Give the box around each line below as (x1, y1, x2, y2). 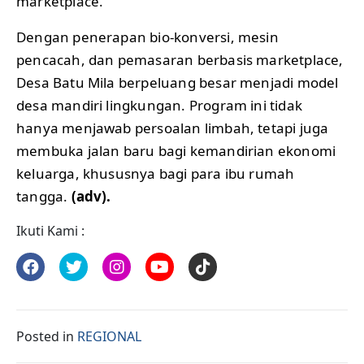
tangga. (16, 187, 71, 206)
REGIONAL (77, 327, 141, 346)
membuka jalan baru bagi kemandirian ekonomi (16, 141, 336, 161)
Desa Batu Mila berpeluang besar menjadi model (16, 73, 339, 93)
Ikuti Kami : (16, 222, 84, 240)
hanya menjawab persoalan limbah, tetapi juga (16, 119, 329, 138)
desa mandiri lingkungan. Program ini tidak (16, 96, 302, 115)
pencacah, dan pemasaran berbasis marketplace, (16, 50, 344, 70)
